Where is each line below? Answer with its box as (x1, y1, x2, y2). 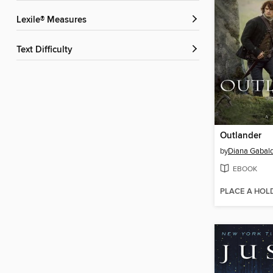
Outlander (220, 130, 261, 142)
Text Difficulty (21, 44, 73, 56)
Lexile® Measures (21, 15, 87, 26)
